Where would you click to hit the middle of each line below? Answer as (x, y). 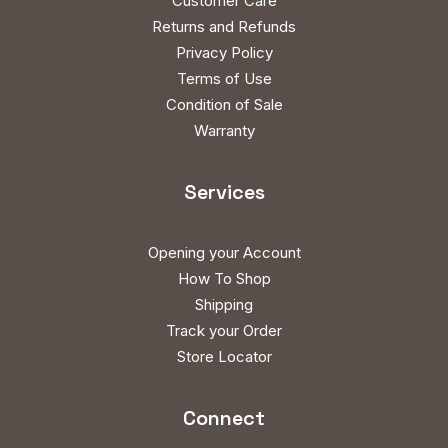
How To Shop (224, 278)
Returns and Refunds (224, 26)
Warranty (224, 130)
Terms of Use (224, 78)
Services (224, 192)
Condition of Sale (224, 104)
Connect (224, 418)
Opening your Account (224, 252)
